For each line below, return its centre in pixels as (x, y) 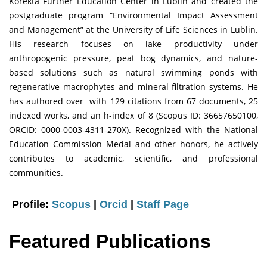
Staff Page (163, 205)
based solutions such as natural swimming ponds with (133, 73)
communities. (36, 173)
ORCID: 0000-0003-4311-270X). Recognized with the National (133, 130)
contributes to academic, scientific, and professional (133, 159)
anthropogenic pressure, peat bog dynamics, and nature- (133, 58)
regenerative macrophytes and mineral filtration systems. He (133, 87)
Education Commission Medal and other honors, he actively (133, 144)
